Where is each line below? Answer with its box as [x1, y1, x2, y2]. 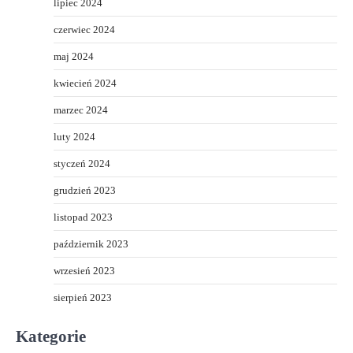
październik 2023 [54, 238, 128, 251]
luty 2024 [54, 131, 95, 143]
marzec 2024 [54, 104, 108, 117]
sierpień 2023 [54, 292, 112, 304]
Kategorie [16, 327, 86, 346]
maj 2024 [54, 50, 94, 63]
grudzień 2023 [54, 184, 116, 197]
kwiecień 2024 [54, 77, 117, 90]
